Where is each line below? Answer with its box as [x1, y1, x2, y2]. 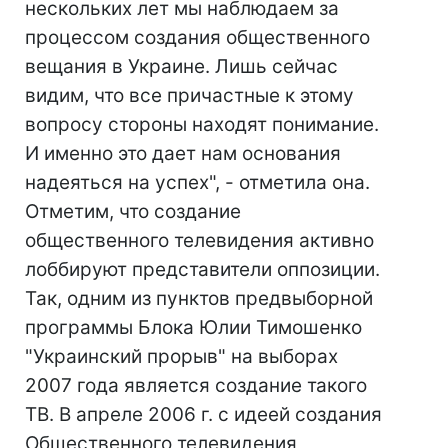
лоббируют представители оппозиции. [25, 258, 380, 281]
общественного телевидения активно [25, 229, 374, 252]
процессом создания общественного [25, 26, 370, 49]
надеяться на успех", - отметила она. [25, 171, 370, 194]
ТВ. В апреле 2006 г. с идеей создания [25, 403, 382, 426]
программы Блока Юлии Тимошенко [25, 316, 362, 339]
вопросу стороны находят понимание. [25, 113, 379, 136]
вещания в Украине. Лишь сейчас [25, 55, 338, 78]
